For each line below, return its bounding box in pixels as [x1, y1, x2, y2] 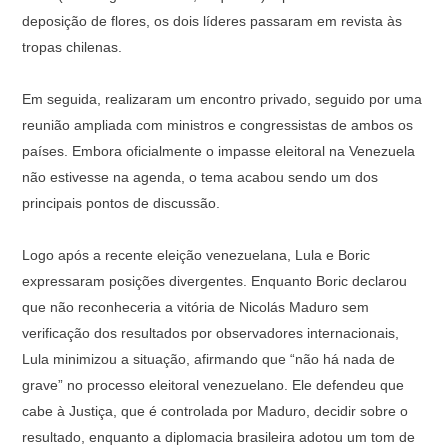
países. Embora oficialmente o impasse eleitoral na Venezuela [22, 143, 415, 160]
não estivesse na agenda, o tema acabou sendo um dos [22, 169, 378, 186]
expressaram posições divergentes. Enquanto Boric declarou [22, 273, 407, 290]
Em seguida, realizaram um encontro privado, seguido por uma [22, 91, 422, 108]
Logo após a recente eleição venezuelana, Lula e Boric [22, 247, 370, 264]
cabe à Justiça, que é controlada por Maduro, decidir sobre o [22, 403, 408, 420]
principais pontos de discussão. [22, 195, 220, 212]
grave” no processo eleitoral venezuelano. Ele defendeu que [22, 377, 404, 394]
